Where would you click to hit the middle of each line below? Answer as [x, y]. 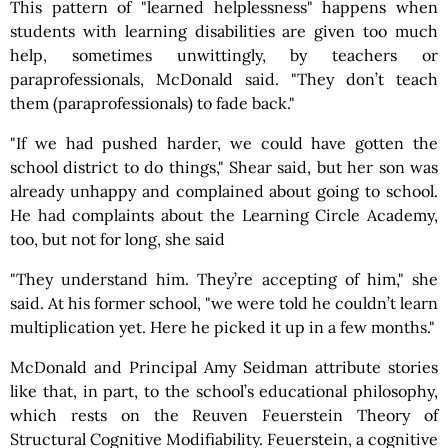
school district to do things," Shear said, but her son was [224, 167]
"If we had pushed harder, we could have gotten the [224, 143]
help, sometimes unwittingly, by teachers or [224, 55]
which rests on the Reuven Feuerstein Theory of [224, 415]
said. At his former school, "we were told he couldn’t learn [224, 303]
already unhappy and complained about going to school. [224, 191]
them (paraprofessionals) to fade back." [152, 103]
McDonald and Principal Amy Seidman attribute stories [224, 367]
